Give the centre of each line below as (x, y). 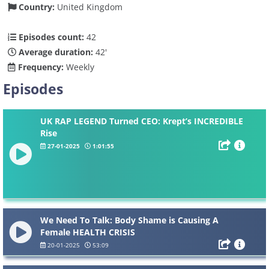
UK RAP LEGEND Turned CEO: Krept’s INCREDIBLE (142, 121)
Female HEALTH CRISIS (88, 232)
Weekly (79, 67)
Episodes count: (50, 37)
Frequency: (40, 67)
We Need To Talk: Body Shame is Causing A (129, 220)
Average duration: (55, 52)
